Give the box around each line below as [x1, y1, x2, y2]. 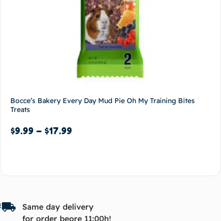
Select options [16, 152, 71, 163]
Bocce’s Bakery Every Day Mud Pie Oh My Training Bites [10, 96, 195, 106]
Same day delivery [22, 202, 94, 212]
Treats [10, 105, 30, 114]
